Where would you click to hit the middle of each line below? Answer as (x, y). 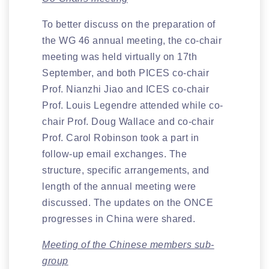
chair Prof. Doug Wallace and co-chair (128, 121)
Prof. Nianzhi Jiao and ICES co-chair (125, 89)
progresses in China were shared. (119, 219)
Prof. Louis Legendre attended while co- (133, 105)
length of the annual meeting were (119, 186)
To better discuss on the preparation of (129, 24)
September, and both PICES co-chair (125, 73)
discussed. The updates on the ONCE (128, 202)
